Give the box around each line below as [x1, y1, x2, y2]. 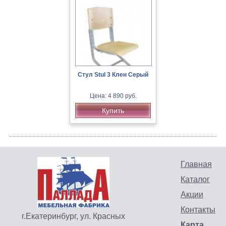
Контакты [181, 205, 215, 214]
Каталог [181, 175, 210, 184]
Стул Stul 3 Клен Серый [78, 71, 148, 78]
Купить [102, 106, 124, 115]
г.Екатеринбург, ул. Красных [21, 212, 125, 220]
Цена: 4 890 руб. [89, 92, 137, 99]
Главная [181, 160, 212, 168]
